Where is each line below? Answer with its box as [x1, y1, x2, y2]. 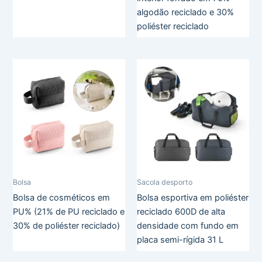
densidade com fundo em [137, 220, 239, 231]
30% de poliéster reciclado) [13, 220, 120, 231]
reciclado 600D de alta [137, 206, 225, 217]
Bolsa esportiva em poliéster [137, 192, 249, 203]
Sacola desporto [137, 177, 192, 187]
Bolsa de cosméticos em [13, 192, 111, 203]
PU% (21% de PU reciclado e [13, 206, 125, 217]
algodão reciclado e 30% [137, 6, 234, 18]
